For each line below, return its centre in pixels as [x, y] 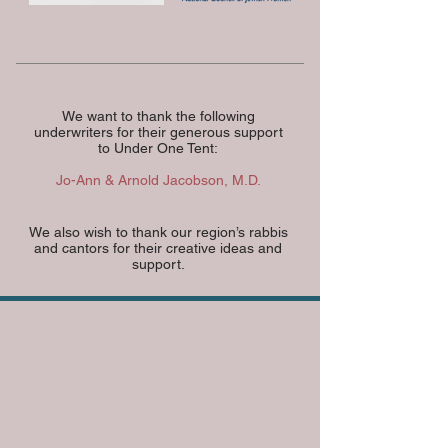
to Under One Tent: [158, 148]
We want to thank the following [158, 116]
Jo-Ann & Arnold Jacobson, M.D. [158, 180]
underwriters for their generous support [158, 132]
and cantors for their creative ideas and [158, 248]
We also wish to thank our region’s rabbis [158, 232]
